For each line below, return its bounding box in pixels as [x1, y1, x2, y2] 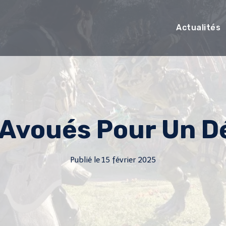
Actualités [176, 23, 221, 32]
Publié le [70, 155, 100, 164]
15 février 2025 [101, 155, 156, 164]
